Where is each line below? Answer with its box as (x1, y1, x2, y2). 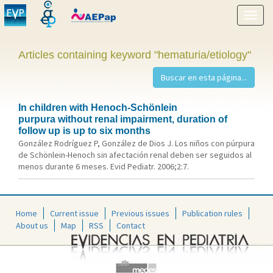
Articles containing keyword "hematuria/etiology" (18, 49, 251, 61)
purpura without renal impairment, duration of (18, 114, 227, 124)
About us (16, 219, 48, 231)
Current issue (50, 207, 99, 219)
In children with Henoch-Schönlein (18, 102, 177, 113)
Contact (116, 219, 145, 231)
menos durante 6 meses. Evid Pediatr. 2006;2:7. (18, 161, 189, 172)
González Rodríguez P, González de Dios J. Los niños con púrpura (18, 138, 255, 149)
